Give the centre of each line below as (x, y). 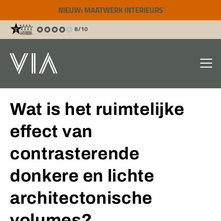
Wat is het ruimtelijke (97, 109)
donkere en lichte (82, 176)
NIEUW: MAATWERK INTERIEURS (110, 10)
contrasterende (75, 153)
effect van (51, 131)
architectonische (81, 198)
